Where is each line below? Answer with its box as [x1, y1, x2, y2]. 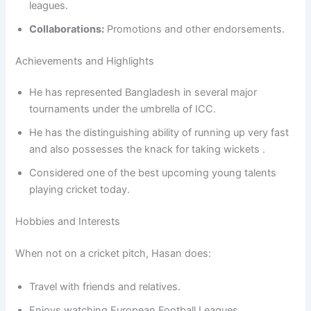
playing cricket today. [29, 183, 131, 196]
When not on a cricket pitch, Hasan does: [15, 247, 212, 260]
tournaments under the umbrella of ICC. [29, 103, 217, 116]
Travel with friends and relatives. [29, 280, 181, 293]
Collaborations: [29, 22, 105, 35]
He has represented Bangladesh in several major [29, 86, 258, 99]
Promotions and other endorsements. [104, 22, 285, 35]
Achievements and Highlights [15, 54, 155, 67]
